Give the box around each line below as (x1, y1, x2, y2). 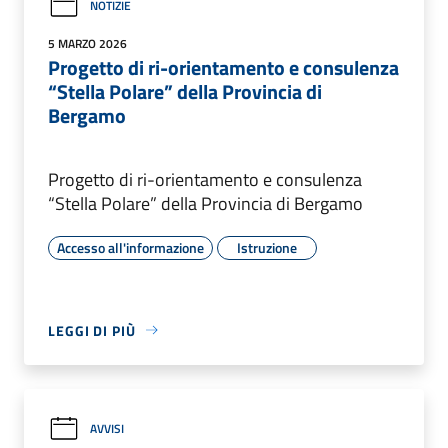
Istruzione (237, 236, 297, 258)
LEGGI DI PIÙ (48, 319, 136, 341)
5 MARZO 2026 (48, 33, 127, 53)
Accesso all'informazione (57, 236, 204, 258)
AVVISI (90, 419, 124, 439)
